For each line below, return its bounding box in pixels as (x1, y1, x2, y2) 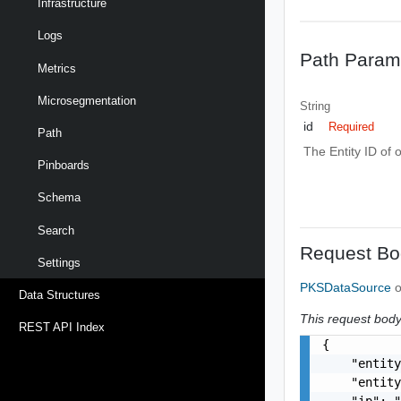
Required (328, 120, 375, 133)
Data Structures (19, 287, 100, 302)
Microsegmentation (38, 93, 136, 107)
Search (38, 223, 74, 237)
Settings (38, 255, 81, 269)
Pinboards (38, 158, 90, 173)
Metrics (38, 61, 76, 75)
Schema (38, 191, 81, 205)
